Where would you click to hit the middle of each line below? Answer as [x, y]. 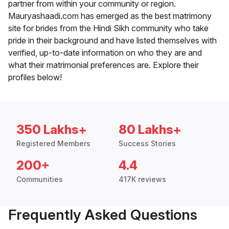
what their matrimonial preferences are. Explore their [104, 65]
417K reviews [142, 179]
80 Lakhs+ [150, 130]
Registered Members [53, 144]
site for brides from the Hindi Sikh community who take [108, 28]
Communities [40, 179]
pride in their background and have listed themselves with [112, 41]
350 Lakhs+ [52, 130]
